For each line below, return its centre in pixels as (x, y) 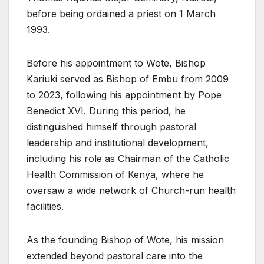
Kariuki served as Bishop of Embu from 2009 (128, 79)
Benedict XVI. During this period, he (106, 111)
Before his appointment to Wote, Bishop (116, 63)
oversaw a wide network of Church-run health (131, 191)
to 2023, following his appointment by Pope (124, 95)
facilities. (45, 207)
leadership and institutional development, (118, 143)
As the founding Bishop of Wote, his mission (125, 240)
